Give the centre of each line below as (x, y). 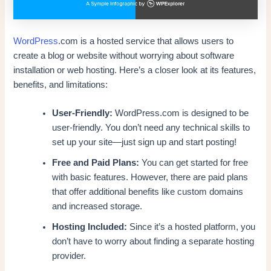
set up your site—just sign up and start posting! (145, 142)
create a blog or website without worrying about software (124, 55)
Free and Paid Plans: (96, 163)
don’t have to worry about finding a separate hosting (153, 242)
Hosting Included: (90, 227)
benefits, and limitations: (61, 84)
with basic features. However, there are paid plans (150, 178)
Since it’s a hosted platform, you (191, 227)
